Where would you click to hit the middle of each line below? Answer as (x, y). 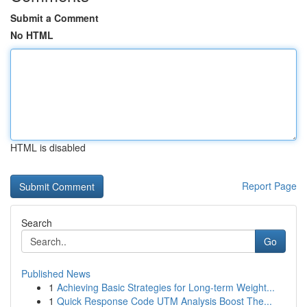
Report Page (269, 186)
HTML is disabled (48, 147)
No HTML (32, 35)
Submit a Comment (54, 18)
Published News (56, 273)
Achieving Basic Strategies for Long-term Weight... (166, 287)
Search (37, 223)
